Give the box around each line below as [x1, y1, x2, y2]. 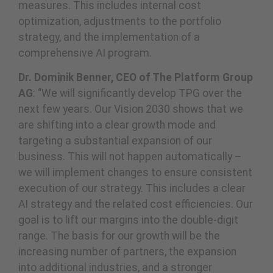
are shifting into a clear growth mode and [18, 119, 216, 132]
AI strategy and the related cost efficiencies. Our [18, 198, 253, 211]
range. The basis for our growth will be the [18, 230, 220, 243]
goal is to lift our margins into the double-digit [18, 214, 238, 227]
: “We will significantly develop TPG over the [33, 87, 242, 100]
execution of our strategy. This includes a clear [18, 182, 246, 195]
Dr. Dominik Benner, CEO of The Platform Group [18, 71, 253, 84]
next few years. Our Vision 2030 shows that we [18, 103, 243, 116]
